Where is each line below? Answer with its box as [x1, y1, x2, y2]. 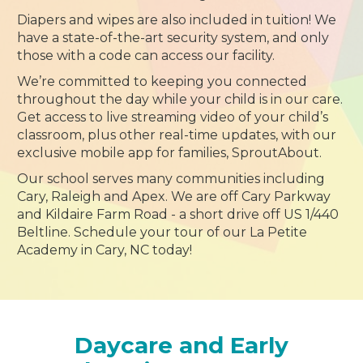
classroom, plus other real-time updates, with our [17, 127, 337, 143]
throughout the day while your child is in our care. [17, 92, 344, 107]
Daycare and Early [75, 331, 288, 359]
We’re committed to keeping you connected [17, 74, 308, 89]
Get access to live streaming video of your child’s [17, 109, 329, 125]
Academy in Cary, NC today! [17, 242, 193, 258]
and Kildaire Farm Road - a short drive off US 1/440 [17, 207, 340, 222]
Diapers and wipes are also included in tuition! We [17, 12, 337, 28]
